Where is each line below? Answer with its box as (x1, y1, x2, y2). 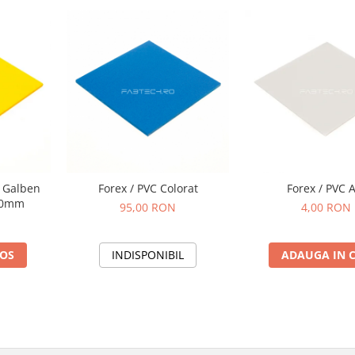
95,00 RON (120, 200, 176, 216)
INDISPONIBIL (112, 247, 184, 263)
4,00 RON (301, 200, 351, 216)
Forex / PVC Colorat (97, 181, 198, 197)
